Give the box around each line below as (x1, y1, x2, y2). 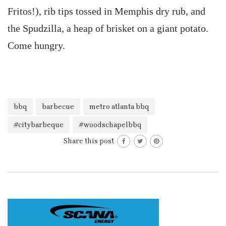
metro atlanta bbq (89, 102, 149, 111)
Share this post (63, 137, 116, 145)
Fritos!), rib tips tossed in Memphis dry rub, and (8, 6, 205, 17)
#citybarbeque (14, 121, 64, 129)
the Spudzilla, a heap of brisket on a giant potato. (8, 23, 208, 34)
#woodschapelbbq (79, 121, 141, 129)
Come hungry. (8, 40, 65, 51)
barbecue (42, 102, 74, 111)
